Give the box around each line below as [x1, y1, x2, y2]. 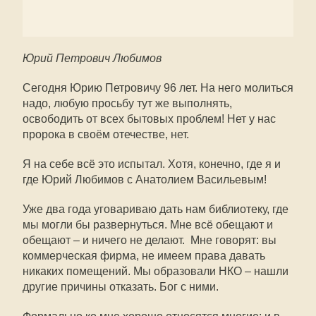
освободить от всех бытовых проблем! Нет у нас [23, 113, 276, 125]
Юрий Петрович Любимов [23, 52, 162, 64]
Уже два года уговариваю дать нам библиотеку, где [23, 203, 288, 215]
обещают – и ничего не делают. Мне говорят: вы [23, 234, 276, 246]
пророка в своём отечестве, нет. [23, 128, 189, 140]
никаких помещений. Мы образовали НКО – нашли [23, 265, 288, 277]
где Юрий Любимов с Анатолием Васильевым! [23, 174, 267, 186]
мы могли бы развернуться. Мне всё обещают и [23, 219, 273, 231]
